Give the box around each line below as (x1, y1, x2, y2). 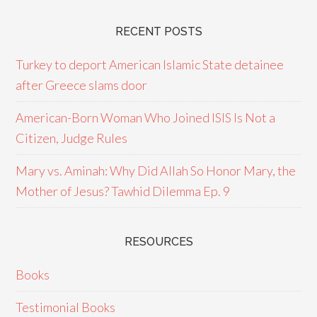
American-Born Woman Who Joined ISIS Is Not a (16, 110, 276, 125)
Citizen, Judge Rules (16, 130, 128, 146)
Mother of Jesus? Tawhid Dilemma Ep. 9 (16, 183, 231, 199)
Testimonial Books (16, 299, 116, 315)
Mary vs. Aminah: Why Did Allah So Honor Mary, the (16, 163, 296, 178)
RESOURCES (124, 235, 193, 248)
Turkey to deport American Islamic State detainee (16, 57, 284, 72)
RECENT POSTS (115, 25, 202, 38)
